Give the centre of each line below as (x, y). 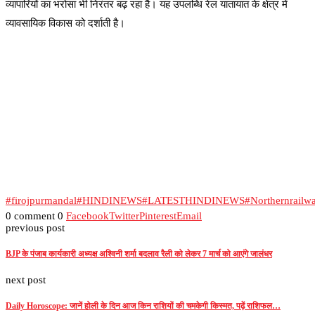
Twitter (124, 216)
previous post (35, 228)
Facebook (88, 216)
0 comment (30, 216)
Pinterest (158, 216)
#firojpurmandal (41, 201)
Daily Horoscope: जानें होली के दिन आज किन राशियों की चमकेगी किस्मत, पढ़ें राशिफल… (143, 306)
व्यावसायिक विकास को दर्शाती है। (65, 24)
